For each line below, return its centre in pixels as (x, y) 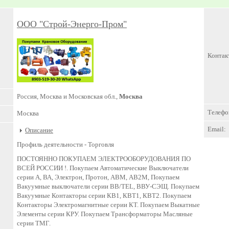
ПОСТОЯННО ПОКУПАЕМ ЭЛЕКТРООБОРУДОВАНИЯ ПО (104, 159)
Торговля (100, 145)
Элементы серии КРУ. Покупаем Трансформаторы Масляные (105, 214)
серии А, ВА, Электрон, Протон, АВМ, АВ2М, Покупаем (98, 177)
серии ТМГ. (34, 223)
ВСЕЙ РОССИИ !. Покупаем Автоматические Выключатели (103, 168)
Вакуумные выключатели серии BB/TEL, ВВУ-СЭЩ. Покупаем (108, 187)
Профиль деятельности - (52, 145)
